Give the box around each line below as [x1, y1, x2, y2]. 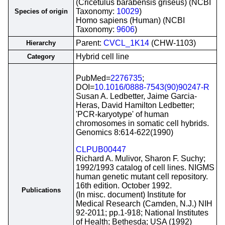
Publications [21, 186, 61, 194]
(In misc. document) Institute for [76, 190, 186, 199]
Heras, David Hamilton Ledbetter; [76, 101, 194, 109]
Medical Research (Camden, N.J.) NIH [76, 199, 212, 208]
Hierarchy [26, 39, 56, 47]
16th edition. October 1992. [76, 181, 172, 190]
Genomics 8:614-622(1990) [76, 128, 173, 137]
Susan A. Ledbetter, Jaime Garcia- [76, 92, 197, 100]
